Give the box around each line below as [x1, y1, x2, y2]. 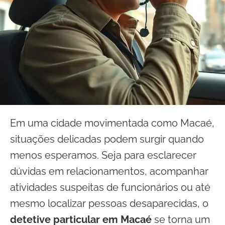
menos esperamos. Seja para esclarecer [10, 149, 196, 161]
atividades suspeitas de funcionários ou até [10, 181, 210, 193]
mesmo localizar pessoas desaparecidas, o [10, 197, 208, 209]
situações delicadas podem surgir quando [10, 133, 204, 145]
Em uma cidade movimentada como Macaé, [10, 117, 214, 129]
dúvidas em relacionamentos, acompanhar [10, 165, 208, 177]
